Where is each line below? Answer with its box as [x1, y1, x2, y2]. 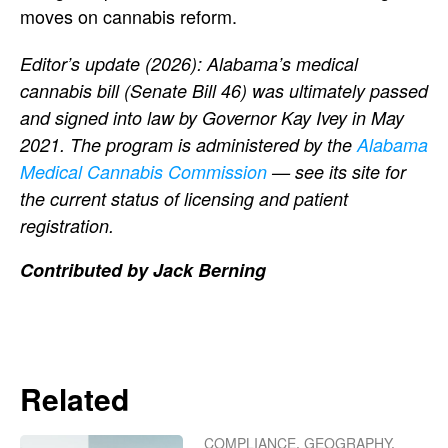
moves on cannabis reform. [20, 2, 242, 29]
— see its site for [267, 158, 406, 184]
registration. [20, 212, 114, 238]
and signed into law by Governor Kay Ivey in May [20, 104, 404, 130]
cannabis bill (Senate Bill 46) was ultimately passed [20, 77, 428, 103]
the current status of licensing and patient [20, 185, 348, 211]
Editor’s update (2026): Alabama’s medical [20, 50, 358, 76]
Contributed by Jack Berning [20, 256, 266, 283]
